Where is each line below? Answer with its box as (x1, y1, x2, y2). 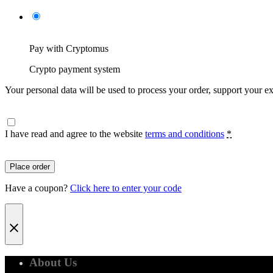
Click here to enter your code (70, 182, 182, 193)
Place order (10, 161, 50, 171)
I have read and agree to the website (5, 128, 145, 139)
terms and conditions (145, 128, 224, 139)
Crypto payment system (29, 63, 120, 74)
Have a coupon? (5, 182, 70, 193)
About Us (29, 256, 77, 269)
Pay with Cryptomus (29, 43, 108, 54)
